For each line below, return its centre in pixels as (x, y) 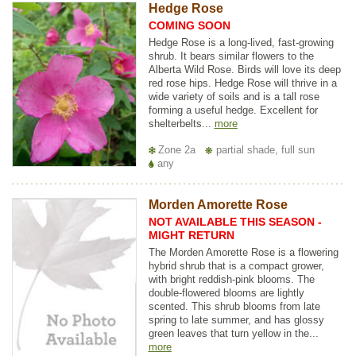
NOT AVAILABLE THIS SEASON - (235, 221)
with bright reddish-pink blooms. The (231, 279)
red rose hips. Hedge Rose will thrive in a (242, 83)
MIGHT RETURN (191, 235)
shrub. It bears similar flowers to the (231, 56)
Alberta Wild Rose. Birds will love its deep (244, 69)
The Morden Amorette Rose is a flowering (243, 252)
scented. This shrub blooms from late (234, 306)
